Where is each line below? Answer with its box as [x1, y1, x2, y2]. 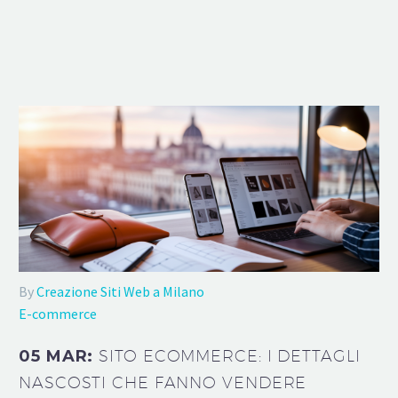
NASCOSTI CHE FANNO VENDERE [19, 373, 307, 393]
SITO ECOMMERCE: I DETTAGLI [99, 346, 361, 366]
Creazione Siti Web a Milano [36, 282, 204, 300]
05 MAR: [19, 346, 99, 367]
